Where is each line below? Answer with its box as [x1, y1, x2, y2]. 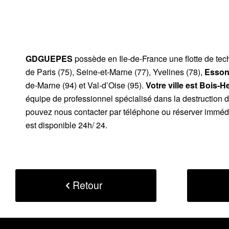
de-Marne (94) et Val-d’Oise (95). [26, 79, 146, 91]
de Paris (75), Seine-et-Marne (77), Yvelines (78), [26, 65, 204, 78]
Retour [73, 178, 103, 192]
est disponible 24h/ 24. [26, 119, 107, 131]
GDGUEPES [26, 52, 73, 64]
